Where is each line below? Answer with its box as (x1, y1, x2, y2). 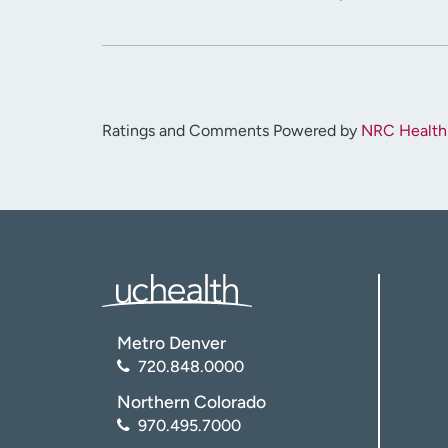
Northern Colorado (117, 391, 266, 413)
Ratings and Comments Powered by (102, 121, 361, 141)
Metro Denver (117, 332, 226, 354)
